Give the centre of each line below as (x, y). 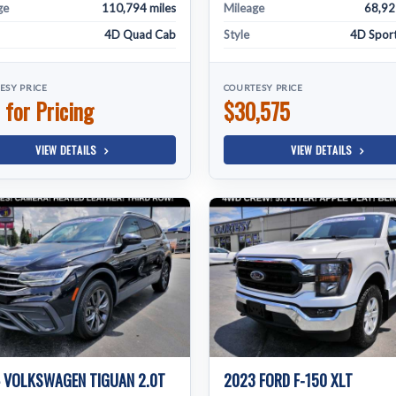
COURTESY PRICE (263, 88)
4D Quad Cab (140, 34)
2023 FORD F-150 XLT (288, 380)
